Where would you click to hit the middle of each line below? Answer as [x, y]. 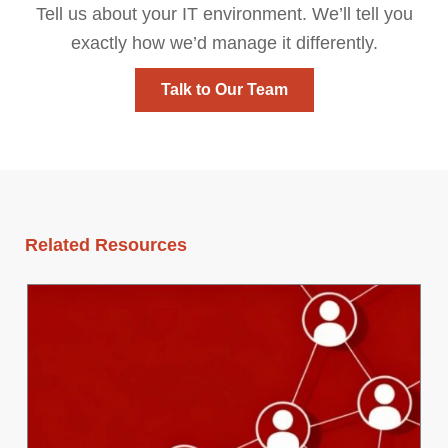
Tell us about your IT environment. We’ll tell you [224, 14]
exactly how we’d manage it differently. [224, 43]
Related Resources [106, 245]
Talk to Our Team [224, 90]
